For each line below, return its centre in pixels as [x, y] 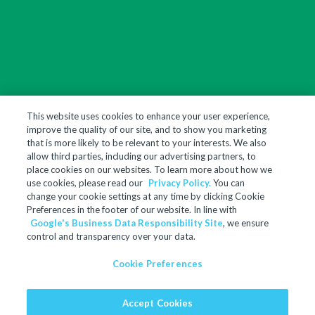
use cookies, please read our [86, 183]
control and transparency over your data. [111, 236]
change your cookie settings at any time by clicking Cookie [146, 196]
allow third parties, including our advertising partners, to [142, 156]
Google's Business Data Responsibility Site [127, 223]
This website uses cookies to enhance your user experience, [149, 116]
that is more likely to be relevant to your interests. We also [147, 143]
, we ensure [246, 223]
